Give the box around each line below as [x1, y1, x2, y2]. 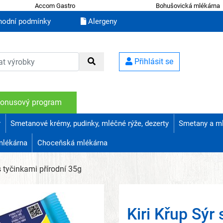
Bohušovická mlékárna [156, 1, 221, 9]
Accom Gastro [34, 1, 75, 9]
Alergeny [86, 17, 117, 26]
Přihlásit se [132, 57, 173, 67]
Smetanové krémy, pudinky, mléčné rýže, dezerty [10, 119, 169, 128]
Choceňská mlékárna [37, 138, 108, 148]
